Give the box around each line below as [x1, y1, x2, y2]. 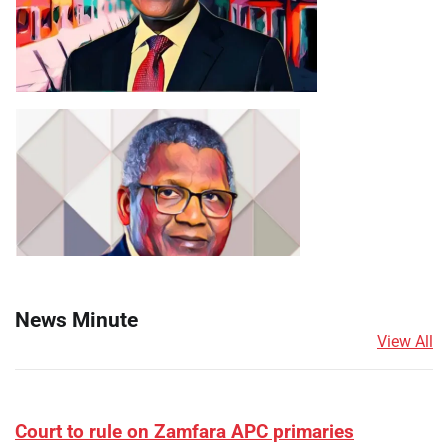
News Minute [15, 307, 138, 333]
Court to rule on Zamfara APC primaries [15, 421, 354, 444]
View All [377, 331, 433, 351]
